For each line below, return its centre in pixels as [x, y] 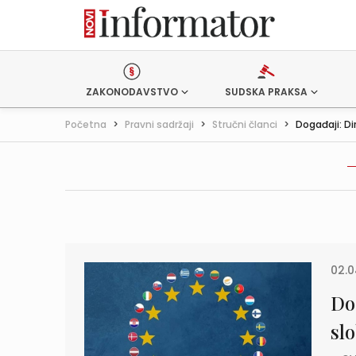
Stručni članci [245, 124]
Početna [86, 124]
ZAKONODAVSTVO [132, 92]
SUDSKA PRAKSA [266, 92]
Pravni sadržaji [159, 124]
